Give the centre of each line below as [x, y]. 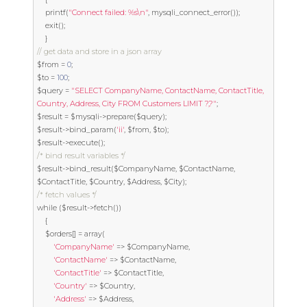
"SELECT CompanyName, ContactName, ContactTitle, [168, 90]
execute [84, 143]
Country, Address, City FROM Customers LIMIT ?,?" [127, 103]
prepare [120, 116]
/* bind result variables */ [81, 156]
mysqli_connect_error [190, 12]
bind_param [91, 130]
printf [56, 12]
